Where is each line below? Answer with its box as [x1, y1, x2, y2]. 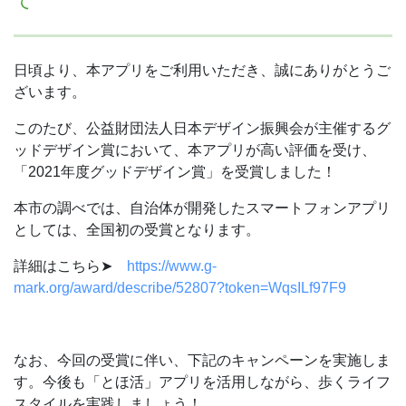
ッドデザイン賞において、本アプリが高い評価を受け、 [14, 142, 376, 158]
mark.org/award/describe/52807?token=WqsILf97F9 [14, 280, 346, 295]
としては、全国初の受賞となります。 [14, 222, 260, 237]
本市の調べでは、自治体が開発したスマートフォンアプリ [14, 200, 391, 216]
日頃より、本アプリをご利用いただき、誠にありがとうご [14, 63, 391, 78]
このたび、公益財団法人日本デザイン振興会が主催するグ [14, 121, 391, 136]
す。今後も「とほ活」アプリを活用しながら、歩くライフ [14, 374, 391, 390]
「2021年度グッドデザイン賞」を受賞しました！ [14, 164, 336, 179]
